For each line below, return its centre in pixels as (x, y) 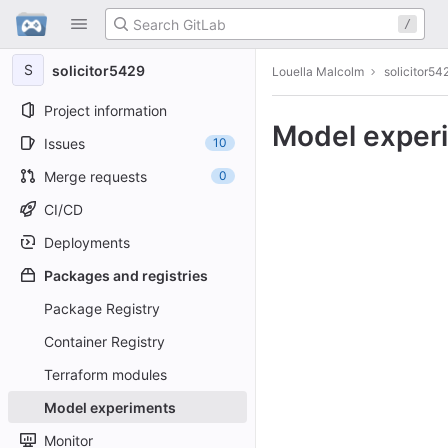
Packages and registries (126, 275)
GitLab (43, 12)
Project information (105, 110)
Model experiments (110, 407)
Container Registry (104, 341)
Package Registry (102, 308)
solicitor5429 (98, 70)
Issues (64, 143)
